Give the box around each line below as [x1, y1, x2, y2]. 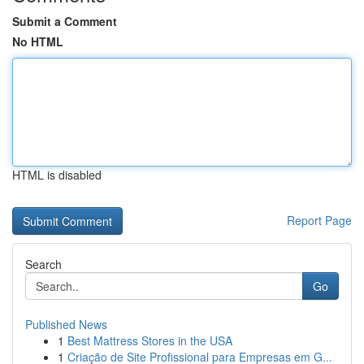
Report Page [287, 212, 352, 228]
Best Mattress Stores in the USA [67, 332, 232, 349]
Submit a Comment [12, 13, 117, 29]
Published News [25, 316, 107, 332]
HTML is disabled [12, 167, 102, 183]
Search [25, 256, 62, 272]
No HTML [12, 33, 63, 50]
